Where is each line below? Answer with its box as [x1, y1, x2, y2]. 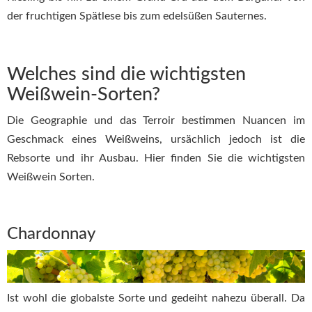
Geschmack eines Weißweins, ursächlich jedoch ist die [7, 133, 305, 145]
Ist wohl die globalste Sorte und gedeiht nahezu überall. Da [7, 292, 305, 304]
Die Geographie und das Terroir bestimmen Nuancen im [7, 114, 305, 126]
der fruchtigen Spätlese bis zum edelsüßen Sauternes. [7, 10, 267, 22]
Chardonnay [7, 226, 95, 243]
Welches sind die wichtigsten [7, 65, 246, 84]
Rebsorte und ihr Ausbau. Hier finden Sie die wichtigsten [7, 152, 305, 164]
